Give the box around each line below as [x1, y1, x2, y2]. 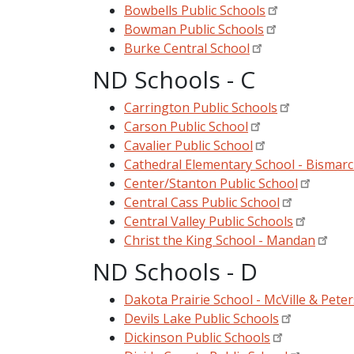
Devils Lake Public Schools [124, 309, 279, 327]
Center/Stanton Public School [124, 174, 298, 192]
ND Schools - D [92, 254, 258, 288]
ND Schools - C [92, 62, 255, 96]
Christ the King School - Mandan [124, 231, 315, 249]
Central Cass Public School [124, 193, 280, 211]
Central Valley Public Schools [124, 212, 293, 230]
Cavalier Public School [124, 136, 253, 154]
